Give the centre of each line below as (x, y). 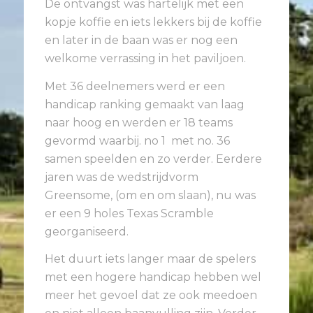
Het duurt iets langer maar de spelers (150, 259)
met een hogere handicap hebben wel (153, 277)
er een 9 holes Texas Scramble (129, 213)
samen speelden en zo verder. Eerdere (153, 159)
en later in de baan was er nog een (141, 41)
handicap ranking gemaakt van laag (145, 104)
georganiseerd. (87, 231)
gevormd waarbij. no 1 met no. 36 (137, 140)
